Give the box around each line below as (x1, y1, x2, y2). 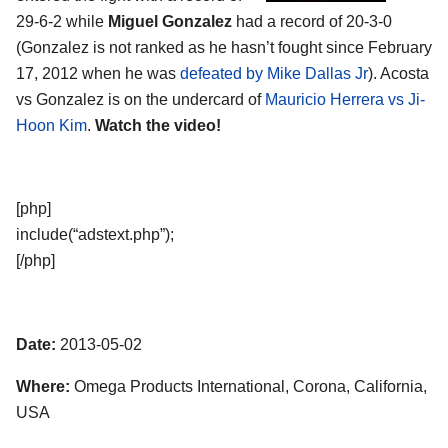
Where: (16, 377, 70, 395)
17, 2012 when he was (16, 64, 180, 82)
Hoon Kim (16, 116, 87, 134)
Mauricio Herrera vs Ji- (265, 90, 425, 108)
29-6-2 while (16, 12, 108, 30)
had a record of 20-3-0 (232, 12, 392, 30)
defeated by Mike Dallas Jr (180, 64, 368, 82)
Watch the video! (95, 116, 221, 134)
